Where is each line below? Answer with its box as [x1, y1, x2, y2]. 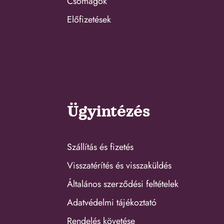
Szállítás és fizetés [67, 140, 134, 153]
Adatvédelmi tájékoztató [67, 195, 157, 209]
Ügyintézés [67, 102, 150, 120]
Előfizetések [67, 13, 111, 26]
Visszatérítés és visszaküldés [67, 158, 172, 172]
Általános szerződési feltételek [67, 177, 179, 190]
